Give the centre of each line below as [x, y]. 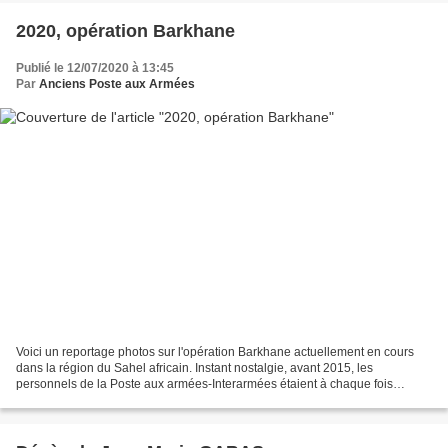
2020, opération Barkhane [125, 31]
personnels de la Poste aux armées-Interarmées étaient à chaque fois [204, 383]
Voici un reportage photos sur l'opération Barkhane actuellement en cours [215, 351]
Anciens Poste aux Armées [117, 84]
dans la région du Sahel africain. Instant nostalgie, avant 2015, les [194, 367]
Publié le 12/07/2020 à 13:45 [95, 68]
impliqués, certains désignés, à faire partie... [135, 399]
